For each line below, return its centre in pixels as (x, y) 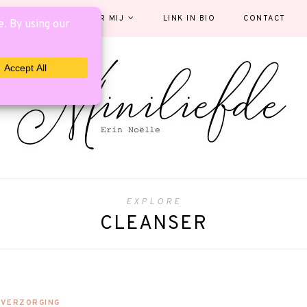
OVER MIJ (102, 19)
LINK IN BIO (189, 19)
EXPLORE (153, 202)
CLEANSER (153, 224)
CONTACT (265, 19)
